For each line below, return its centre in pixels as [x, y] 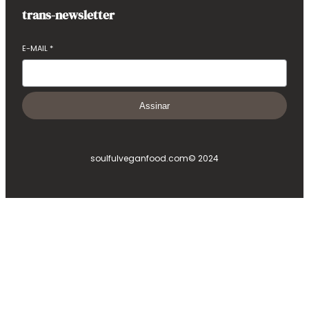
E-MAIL [36, 49]
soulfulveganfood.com [139, 159]
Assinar [154, 106]
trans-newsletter [68, 15]
